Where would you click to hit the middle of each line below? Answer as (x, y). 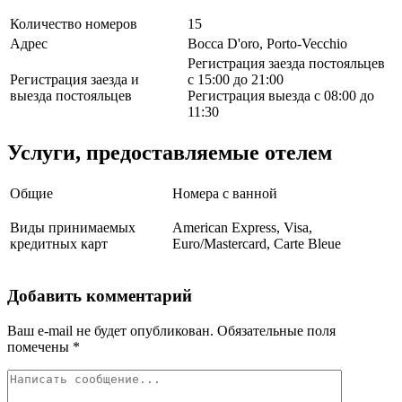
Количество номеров (74, 24)
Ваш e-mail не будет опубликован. (110, 330)
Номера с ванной (225, 194)
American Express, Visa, (242, 228)
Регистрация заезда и (74, 80)
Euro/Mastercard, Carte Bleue (257, 244)
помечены (40, 346)
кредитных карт (59, 244)
